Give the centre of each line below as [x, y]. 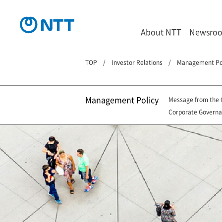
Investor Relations [137, 62]
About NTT [161, 32]
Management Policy [122, 100]
